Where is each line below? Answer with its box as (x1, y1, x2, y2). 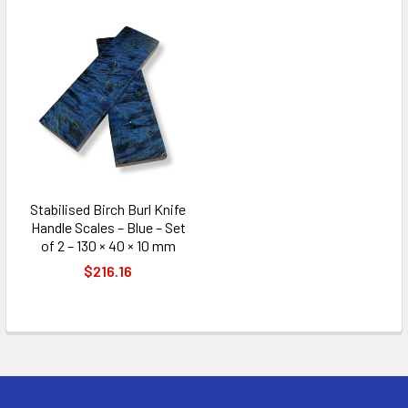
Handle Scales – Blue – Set (30, 218, 186, 236)
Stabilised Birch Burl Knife (30, 199, 186, 218)
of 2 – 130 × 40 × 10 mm (40, 236, 176, 254)
